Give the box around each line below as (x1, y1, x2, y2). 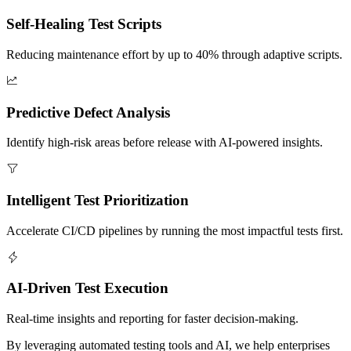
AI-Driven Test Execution (6, 280, 168, 297)
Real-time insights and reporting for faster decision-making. (6, 312, 299, 326)
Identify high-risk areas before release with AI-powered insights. (6, 136, 323, 150)
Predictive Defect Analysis (6, 103, 170, 121)
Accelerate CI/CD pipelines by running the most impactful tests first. (6, 223, 343, 237)
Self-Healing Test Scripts (6, 16, 161, 33)
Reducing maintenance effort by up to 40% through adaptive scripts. (6, 47, 342, 61)
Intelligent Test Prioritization (6, 191, 189, 208)
